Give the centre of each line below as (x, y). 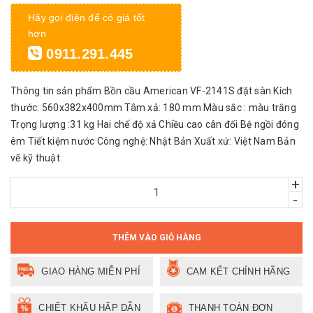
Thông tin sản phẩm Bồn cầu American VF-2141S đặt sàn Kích (152, 90)
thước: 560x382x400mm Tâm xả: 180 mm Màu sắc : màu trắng (153, 107)
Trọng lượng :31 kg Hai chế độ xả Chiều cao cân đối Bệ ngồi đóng (155, 124)
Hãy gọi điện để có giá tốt (87, 17)
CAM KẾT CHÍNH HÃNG (238, 271)
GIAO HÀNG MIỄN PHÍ (91, 271)
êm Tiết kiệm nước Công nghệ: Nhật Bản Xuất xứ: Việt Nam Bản (153, 141)
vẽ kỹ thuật (35, 158)
